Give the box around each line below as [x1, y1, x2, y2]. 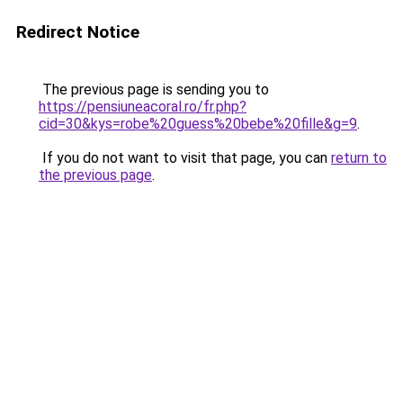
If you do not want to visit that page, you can [39, 149, 331, 166]
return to [331, 149, 387, 166]
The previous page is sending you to [39, 81, 269, 98]
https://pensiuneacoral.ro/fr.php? [39, 98, 246, 115]
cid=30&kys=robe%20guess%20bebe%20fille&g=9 [39, 115, 357, 132]
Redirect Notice [16, 22, 139, 42]
